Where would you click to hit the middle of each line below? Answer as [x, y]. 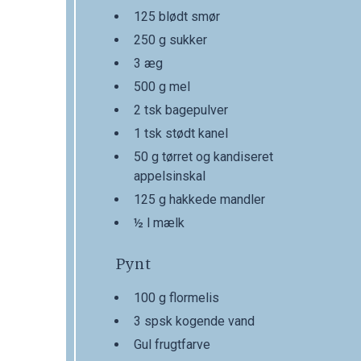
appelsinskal [170, 176]
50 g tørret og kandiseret [203, 157]
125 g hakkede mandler [199, 200]
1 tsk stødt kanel [181, 134]
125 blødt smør [177, 17]
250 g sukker [170, 40]
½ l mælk [159, 223]
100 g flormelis [176, 298]
